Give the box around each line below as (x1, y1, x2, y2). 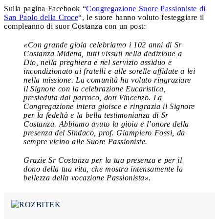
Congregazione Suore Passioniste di (86, 4, 206, 13)
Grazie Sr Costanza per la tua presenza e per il (23, 155, 182, 164)
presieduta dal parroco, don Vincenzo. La (23, 93, 162, 102)
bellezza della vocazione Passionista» (23, 173, 149, 182)
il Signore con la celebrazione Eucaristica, (23, 84, 166, 93)
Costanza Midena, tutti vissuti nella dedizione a (23, 49, 182, 58)
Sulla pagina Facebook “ (4, 4, 86, 13)
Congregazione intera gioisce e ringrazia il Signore (23, 102, 195, 110)
